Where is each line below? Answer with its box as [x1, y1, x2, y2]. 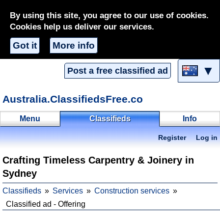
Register [158, 134, 186, 141]
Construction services [94, 187, 169, 195]
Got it [13, 40, 37, 51]
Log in [196, 134, 218, 141]
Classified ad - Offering [6, 200, 85, 208]
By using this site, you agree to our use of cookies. [10, 11, 209, 20]
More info [53, 40, 95, 51]
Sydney [2, 168, 37, 179]
